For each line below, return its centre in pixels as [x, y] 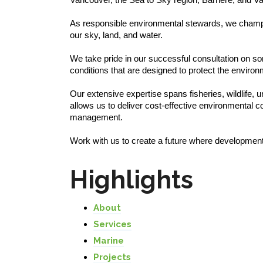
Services [112, 224]
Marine [109, 241]
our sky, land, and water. [116, 35]
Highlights [131, 180]
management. [96, 117]
